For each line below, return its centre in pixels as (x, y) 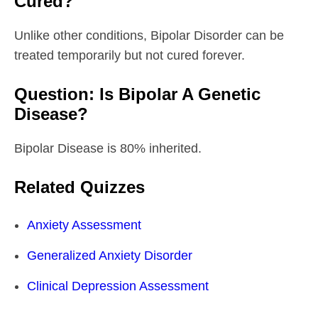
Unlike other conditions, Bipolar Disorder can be (149, 35)
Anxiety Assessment (84, 225)
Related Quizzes (79, 187)
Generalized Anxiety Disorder (110, 255)
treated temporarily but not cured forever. (130, 55)
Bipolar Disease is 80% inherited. (108, 148)
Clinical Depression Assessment (118, 286)
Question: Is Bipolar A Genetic (137, 94)
